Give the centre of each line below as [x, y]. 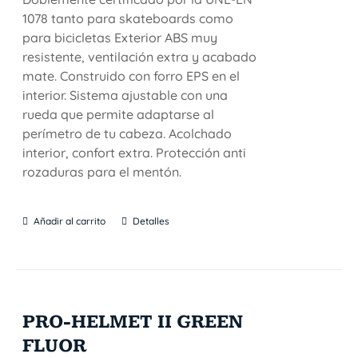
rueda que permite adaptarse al [119, 114]
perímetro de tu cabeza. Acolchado [127, 133]
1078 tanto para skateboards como [128, 18]
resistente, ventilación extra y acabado [140, 57]
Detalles [151, 221]
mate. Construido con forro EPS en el [131, 76]
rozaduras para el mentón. [102, 172]
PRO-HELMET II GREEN [133, 322]
